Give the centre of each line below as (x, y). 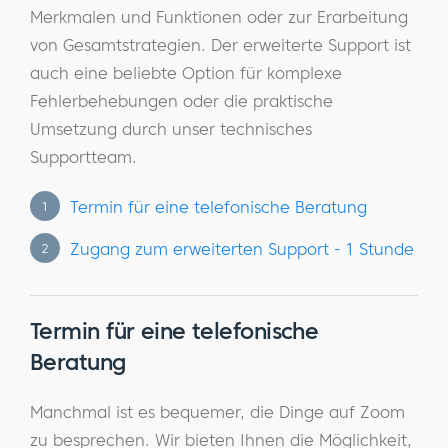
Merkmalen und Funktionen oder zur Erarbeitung (219, 17)
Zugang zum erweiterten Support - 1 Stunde (242, 249)
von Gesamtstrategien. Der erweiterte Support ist (220, 45)
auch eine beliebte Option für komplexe (186, 73)
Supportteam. (83, 157)
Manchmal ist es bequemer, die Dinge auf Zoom (217, 412)
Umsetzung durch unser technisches (171, 129)
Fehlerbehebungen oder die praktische (181, 101)
